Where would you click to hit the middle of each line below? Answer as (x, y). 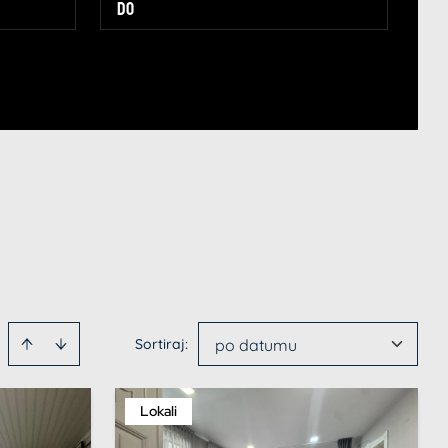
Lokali (158, 411)
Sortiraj (160, 344)
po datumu (256, 345)
